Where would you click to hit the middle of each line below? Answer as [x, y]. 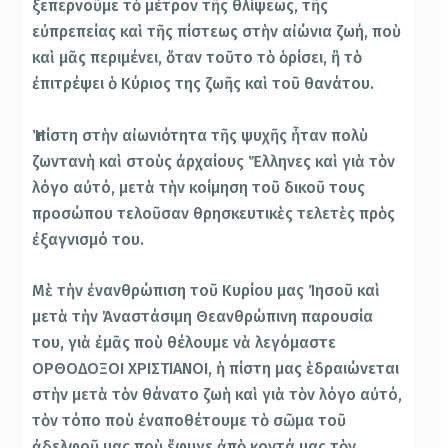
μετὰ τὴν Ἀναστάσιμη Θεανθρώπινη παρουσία [203, 317]
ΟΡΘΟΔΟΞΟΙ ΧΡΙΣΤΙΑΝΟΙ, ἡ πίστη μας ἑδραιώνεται [216, 369]
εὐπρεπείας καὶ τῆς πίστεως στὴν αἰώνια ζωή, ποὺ [217, 32]
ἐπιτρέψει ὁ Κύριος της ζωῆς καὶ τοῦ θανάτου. [203, 84]
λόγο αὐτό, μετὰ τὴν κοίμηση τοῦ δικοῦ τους [199, 187]
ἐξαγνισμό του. [88, 239]
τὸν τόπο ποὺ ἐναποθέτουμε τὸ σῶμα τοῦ [189, 421]
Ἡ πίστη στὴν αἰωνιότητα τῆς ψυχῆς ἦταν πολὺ [200, 135]
